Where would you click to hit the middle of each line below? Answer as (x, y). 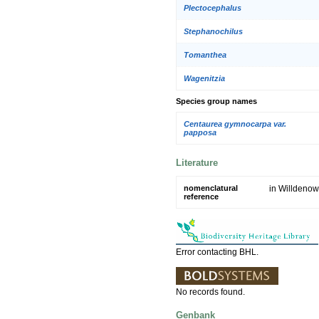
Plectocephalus (213, 8)
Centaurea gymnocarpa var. (235, 124)
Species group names (216, 101)
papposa (200, 132)
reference (201, 196)
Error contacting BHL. (217, 252)
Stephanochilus (213, 32)
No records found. (210, 292)
